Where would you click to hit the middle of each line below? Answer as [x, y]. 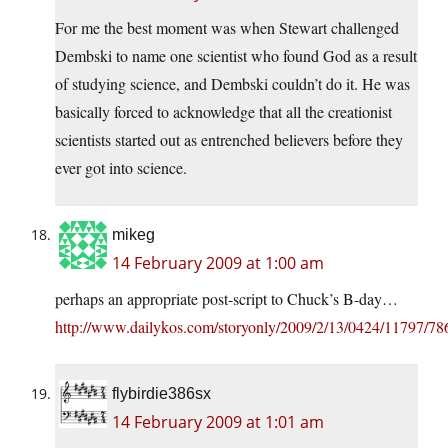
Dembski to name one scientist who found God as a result [236, 56]
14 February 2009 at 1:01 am [218, 422]
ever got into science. [121, 168]
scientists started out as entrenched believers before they [229, 140]
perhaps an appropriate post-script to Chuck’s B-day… [226, 299]
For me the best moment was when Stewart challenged [227, 28]
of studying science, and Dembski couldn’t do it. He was [232, 84]
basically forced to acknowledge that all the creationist [223, 112]
